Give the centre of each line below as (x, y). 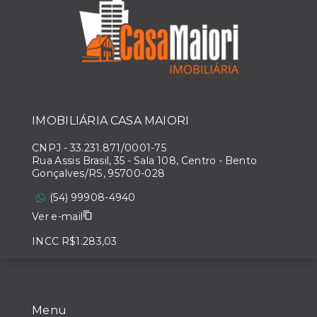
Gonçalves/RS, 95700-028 (99, 173)
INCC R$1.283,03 (75, 241)
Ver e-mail (58, 216)
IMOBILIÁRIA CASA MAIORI (111, 121)
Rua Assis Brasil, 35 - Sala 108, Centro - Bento (145, 161)
